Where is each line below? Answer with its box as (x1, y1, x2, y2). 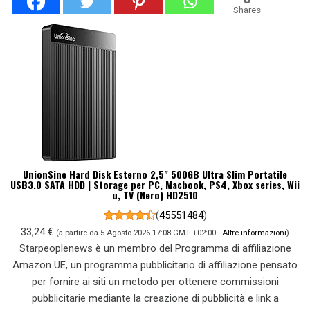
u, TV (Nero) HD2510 (112, 187, 198, 202)
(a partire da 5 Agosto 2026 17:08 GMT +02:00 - (56, 227, 222, 237)
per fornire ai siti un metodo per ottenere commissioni (31, 275, 279, 288)
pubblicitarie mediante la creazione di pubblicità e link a (31, 291, 279, 304)
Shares (233, 4, 261, 15)
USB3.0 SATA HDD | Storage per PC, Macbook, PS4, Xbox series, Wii (10, 176, 300, 192)
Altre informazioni (222, 227, 286, 237)
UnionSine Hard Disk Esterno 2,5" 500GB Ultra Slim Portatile (23, 166, 287, 181)
